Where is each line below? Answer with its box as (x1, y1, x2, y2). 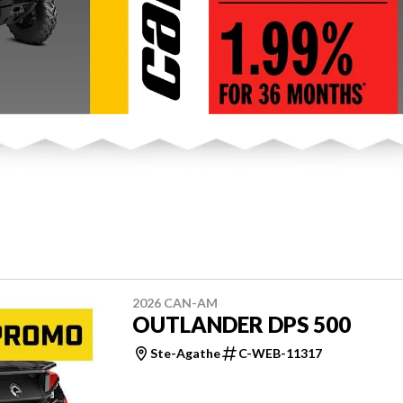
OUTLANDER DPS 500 (132, 310, 351, 337)
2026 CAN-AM (132, 294, 218, 310)
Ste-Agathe (150, 345, 220, 361)
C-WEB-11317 (238, 345, 322, 361)
